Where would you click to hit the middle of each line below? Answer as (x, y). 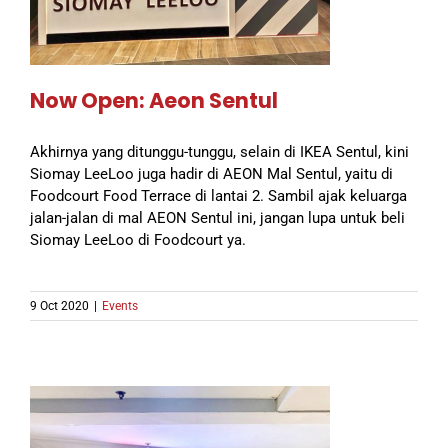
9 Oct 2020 (59, 306)
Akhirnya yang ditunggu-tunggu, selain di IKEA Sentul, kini (219, 152)
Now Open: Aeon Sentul (154, 101)
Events (120, 306)
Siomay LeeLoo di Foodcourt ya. (138, 240)
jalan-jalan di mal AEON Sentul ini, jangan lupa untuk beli (217, 218)
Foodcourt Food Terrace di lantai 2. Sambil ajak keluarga (218, 196)
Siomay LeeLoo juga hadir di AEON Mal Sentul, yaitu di (211, 174)
